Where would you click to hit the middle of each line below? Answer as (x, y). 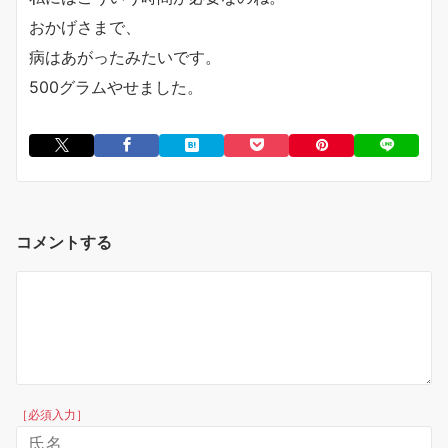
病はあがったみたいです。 (125, 57)
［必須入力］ (52, 415)
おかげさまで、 (85, 27)
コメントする (64, 242)
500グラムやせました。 (116, 87)
